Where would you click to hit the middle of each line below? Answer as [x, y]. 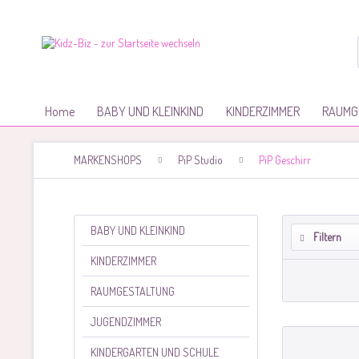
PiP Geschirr [285, 160]
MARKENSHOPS [108, 160]
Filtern [326, 237]
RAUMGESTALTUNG [133, 291]
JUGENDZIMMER [126, 322]
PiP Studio [200, 160]
